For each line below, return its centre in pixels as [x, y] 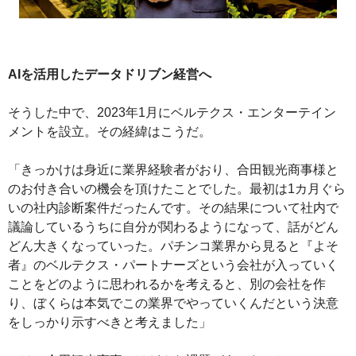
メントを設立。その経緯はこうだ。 [110, 132]
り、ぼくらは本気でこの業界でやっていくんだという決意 [173, 304]
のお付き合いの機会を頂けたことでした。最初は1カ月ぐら [177, 189]
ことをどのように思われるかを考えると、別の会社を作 [167, 284]
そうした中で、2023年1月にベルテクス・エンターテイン [172, 113]
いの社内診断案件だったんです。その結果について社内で [173, 208]
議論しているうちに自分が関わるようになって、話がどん [173, 227]
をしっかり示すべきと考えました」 [110, 323]
